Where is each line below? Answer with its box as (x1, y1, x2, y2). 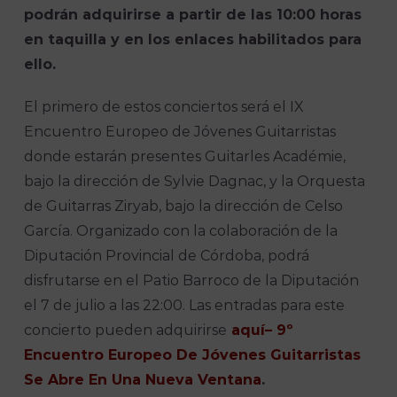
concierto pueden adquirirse (24, 322, 228, 339)
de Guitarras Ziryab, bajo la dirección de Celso (24, 198, 344, 215)
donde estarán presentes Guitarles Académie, (24, 148, 346, 166)
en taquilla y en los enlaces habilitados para (24, 31, 362, 49)
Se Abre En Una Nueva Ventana (24, 371, 262, 389)
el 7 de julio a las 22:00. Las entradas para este (24, 297, 346, 315)
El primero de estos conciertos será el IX (24, 98, 305, 116)
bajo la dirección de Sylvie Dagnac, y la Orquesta (24, 173, 366, 191)
